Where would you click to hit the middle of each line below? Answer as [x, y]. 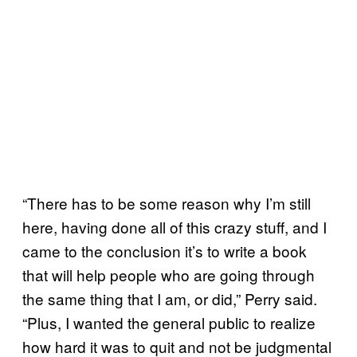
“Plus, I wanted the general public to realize [169, 322]
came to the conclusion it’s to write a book [165, 250]
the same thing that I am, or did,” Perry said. [170, 298]
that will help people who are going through [169, 274]
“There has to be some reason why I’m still [167, 202]
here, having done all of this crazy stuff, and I [175, 226]
